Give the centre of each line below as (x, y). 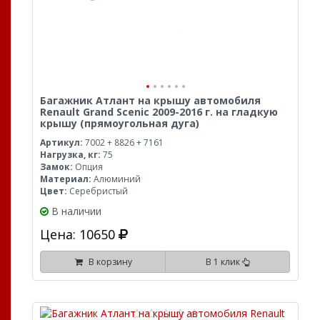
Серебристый (97, 191)
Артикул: (61, 142)
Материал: (66, 179)
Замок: (56, 167)
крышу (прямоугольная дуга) (120, 123)
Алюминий (116, 179)
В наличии (76, 211)
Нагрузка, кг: (70, 155)
